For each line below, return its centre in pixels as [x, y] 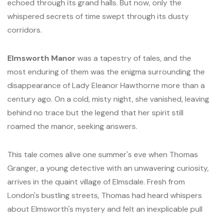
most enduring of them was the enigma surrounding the [106, 72]
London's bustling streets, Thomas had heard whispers [105, 195]
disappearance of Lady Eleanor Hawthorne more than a [106, 85]
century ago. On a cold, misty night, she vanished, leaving [108, 99]
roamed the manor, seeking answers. [72, 126]
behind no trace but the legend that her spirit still [95, 113]
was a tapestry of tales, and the [133, 58]
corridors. [25, 30]
